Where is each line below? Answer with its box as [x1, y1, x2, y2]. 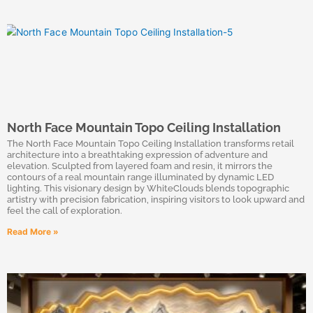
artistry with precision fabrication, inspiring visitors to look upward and [7, 194, 305, 205]
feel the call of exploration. [7, 205, 122, 216]
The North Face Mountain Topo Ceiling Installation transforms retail [7, 138, 294, 149]
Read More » [7, 226, 59, 237]
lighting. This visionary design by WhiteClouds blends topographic [7, 183, 289, 194]
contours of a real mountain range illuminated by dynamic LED [7, 172, 274, 182]
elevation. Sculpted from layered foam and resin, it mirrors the [7, 161, 272, 171]
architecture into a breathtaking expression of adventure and [7, 150, 268, 160]
